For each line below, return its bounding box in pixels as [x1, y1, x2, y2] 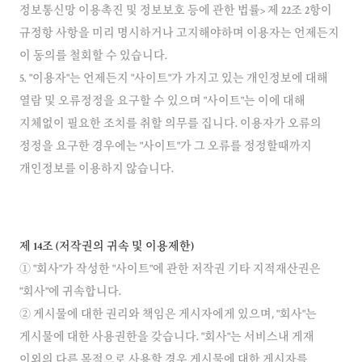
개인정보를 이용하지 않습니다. [19, 164, 174, 175]
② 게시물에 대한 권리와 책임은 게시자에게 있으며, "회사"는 [19, 309, 317, 321]
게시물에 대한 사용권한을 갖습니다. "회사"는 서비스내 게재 [19, 332, 314, 343]
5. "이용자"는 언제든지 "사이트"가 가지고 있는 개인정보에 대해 [19, 74, 328, 85]
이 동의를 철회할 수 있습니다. [19, 51, 167, 62]
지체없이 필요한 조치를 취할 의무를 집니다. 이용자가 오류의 [19, 119, 322, 130]
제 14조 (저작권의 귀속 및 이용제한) [19, 242, 194, 253]
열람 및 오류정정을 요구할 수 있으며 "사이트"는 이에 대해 [19, 96, 305, 107]
